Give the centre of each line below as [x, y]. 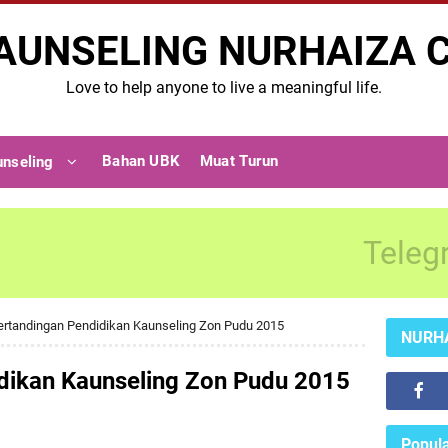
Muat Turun [238, 161]
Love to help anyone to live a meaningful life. [224, 87]
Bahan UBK [141, 161]
